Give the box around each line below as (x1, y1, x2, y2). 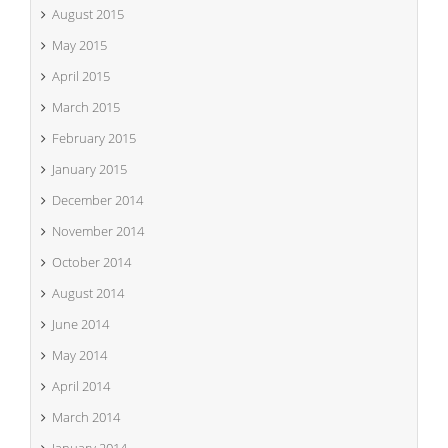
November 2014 (52, 222, 144, 240)
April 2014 (52, 377, 110, 395)
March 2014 (52, 408, 120, 426)
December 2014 (52, 191, 143, 209)
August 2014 (52, 284, 124, 302)
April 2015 (52, 67, 110, 85)
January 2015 (52, 160, 127, 178)
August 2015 (52, 5, 124, 23)
